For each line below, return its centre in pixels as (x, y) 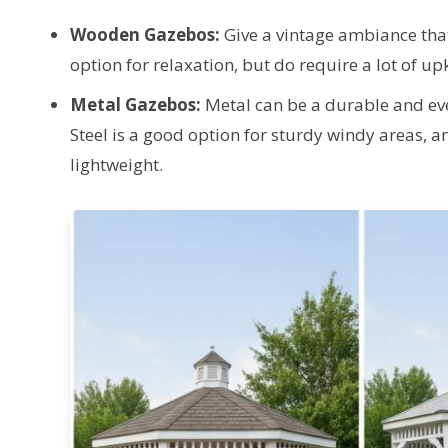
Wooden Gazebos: (145, 34)
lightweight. (116, 164)
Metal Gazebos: (135, 104)
